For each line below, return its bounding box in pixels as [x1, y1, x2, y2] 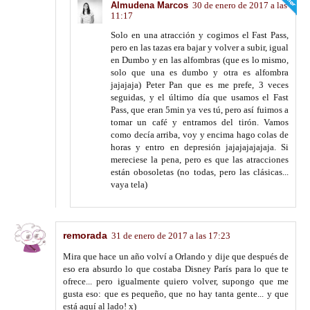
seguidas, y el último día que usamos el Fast [111, 92, 289, 103]
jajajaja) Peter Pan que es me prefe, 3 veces [111, 80, 289, 91]
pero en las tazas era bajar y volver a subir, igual [111, 42, 289, 53]
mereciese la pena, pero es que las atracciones [111, 154, 289, 165]
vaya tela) [111, 179, 147, 190]
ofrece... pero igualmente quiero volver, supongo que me [63, 276, 289, 287]
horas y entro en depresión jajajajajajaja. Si [111, 142, 289, 153]
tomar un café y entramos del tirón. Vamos [111, 117, 289, 128]
